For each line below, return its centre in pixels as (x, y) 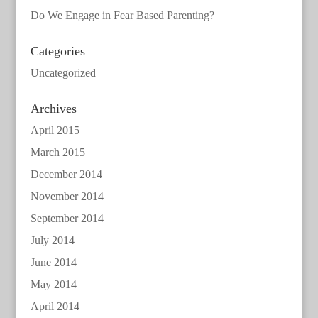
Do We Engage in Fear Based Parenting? (122, 15)
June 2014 (53, 262)
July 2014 (52, 240)
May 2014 (53, 284)
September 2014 (67, 218)
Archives (53, 108)
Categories (57, 51)
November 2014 (67, 196)
